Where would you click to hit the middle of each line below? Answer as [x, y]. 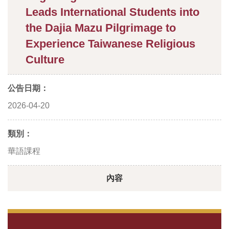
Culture [45, 60]
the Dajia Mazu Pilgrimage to [101, 28]
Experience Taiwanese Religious [110, 44]
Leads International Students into [112, 12]
